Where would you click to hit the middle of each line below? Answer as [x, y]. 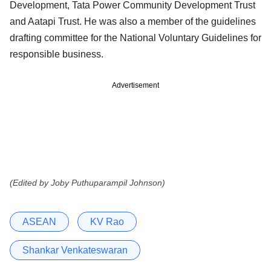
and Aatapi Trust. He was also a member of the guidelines [133, 22]
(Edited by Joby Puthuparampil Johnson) [87, 183]
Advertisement [135, 86]
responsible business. [57, 54]
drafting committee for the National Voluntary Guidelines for [135, 38]
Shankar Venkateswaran [75, 250]
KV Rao [107, 222]
